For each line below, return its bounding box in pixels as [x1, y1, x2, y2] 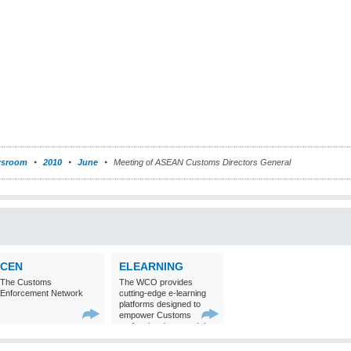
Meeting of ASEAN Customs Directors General [111, 157, 291, 167]
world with [119, 332, 157, 342]
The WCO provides [119, 277, 193, 287]
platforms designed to [119, 299, 201, 309]
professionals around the [119, 321, 213, 331]
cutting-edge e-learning [119, 288, 206, 298]
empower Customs [119, 310, 191, 320]
